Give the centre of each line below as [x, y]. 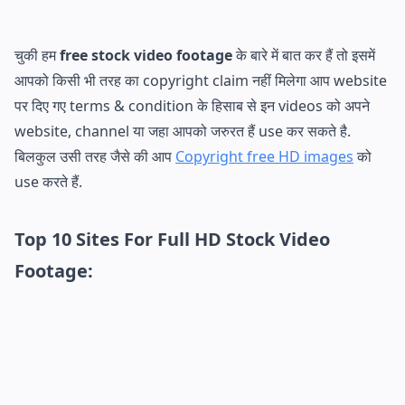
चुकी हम [37, 55]
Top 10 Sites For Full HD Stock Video [172, 239]
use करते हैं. [48, 181]
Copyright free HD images [264, 156]
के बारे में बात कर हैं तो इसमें [306, 55]
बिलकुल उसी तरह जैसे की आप [95, 156]
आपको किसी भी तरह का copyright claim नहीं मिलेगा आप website [201, 80]
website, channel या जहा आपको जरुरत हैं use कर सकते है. [183, 131]
